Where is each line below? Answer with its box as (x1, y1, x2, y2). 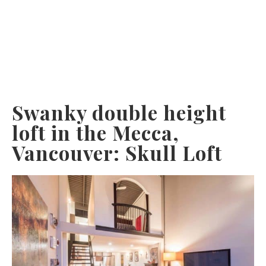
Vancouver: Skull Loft (12, 139, 222, 166)
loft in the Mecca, (12, 119, 179, 145)
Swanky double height (12, 99, 226, 125)
